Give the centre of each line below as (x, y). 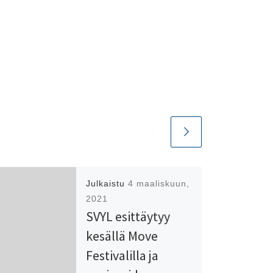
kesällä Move (122, 236)
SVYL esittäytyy (128, 217)
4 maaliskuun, (158, 184)
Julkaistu (107, 184)
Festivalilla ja (122, 256)
